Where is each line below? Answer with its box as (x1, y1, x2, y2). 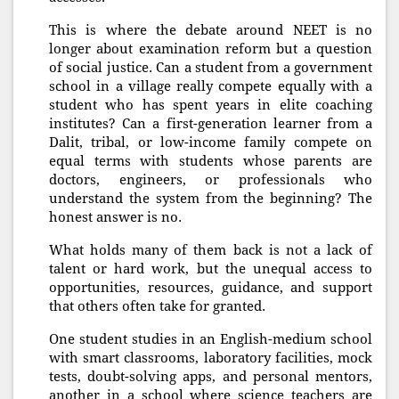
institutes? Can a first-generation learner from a (49, 116, 372, 133)
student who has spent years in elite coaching (49, 97, 372, 114)
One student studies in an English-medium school (49, 331, 372, 348)
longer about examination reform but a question (49, 41, 372, 58)
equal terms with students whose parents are (49, 153, 372, 170)
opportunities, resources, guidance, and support (49, 280, 372, 297)
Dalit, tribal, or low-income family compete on (49, 134, 372, 151)
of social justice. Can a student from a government (49, 60, 372, 77)
